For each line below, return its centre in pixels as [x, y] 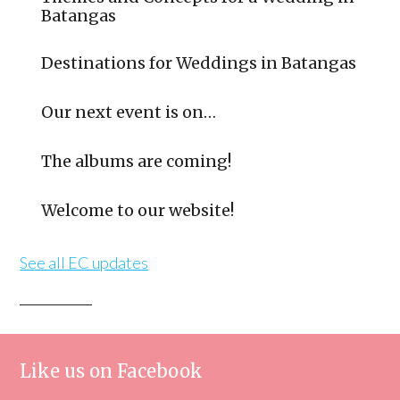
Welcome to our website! [138, 210]
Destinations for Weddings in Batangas [199, 63]
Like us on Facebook [112, 371]
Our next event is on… [129, 112]
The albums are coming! [137, 161]
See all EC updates [84, 262]
